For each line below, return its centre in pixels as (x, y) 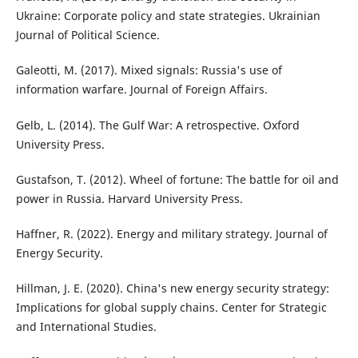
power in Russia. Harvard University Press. (129, 198)
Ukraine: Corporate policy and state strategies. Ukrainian (168, 16)
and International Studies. (86, 326)
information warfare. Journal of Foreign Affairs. (141, 89)
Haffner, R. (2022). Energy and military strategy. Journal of (171, 233)
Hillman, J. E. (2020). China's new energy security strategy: (172, 288)
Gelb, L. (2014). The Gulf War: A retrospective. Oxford (157, 125)
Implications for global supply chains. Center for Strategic (171, 307)
